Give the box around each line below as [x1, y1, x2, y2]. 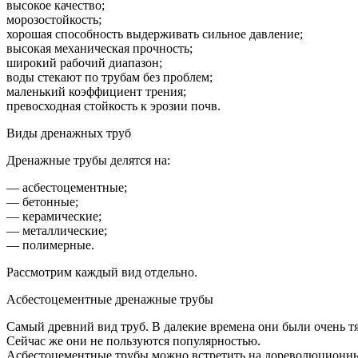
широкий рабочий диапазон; [6, 55, 162, 70]
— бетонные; [6, 194, 78, 209]
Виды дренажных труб [6, 125, 131, 140]
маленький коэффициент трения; [6, 84, 186, 98]
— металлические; [6, 223, 107, 237]
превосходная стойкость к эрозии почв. [6, 98, 221, 113]
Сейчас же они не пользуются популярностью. [6, 333, 261, 348]
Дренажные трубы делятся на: [6, 153, 170, 167]
